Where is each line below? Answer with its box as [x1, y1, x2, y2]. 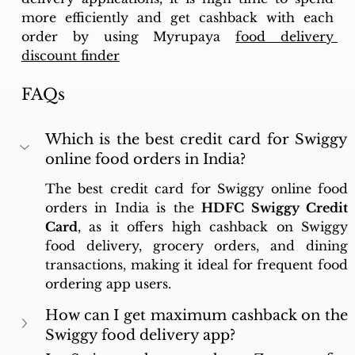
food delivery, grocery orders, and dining [44, 238, 349, 254]
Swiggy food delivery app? [44, 326, 235, 345]
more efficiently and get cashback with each [21, 10, 334, 26]
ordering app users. [44, 276, 171, 292]
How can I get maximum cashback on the [44, 307, 349, 325]
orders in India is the [44, 200, 202, 216]
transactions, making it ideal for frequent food [44, 257, 349, 273]
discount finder [21, 48, 120, 64]
